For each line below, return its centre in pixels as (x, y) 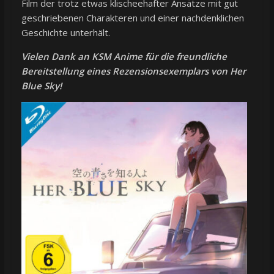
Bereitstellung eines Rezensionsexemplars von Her (133, 71)
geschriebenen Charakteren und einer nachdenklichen (132, 17)
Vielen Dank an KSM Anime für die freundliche (124, 56)
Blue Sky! (41, 85)
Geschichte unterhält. (65, 32)
